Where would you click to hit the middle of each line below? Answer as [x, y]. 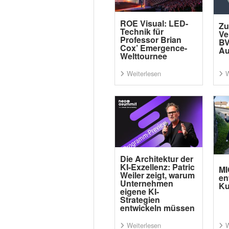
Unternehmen [146, 183]
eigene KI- [139, 191]
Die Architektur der [156, 159]
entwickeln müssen [157, 208]
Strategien [140, 200]
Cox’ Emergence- [153, 48]
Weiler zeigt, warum [157, 175]
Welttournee [143, 56]
